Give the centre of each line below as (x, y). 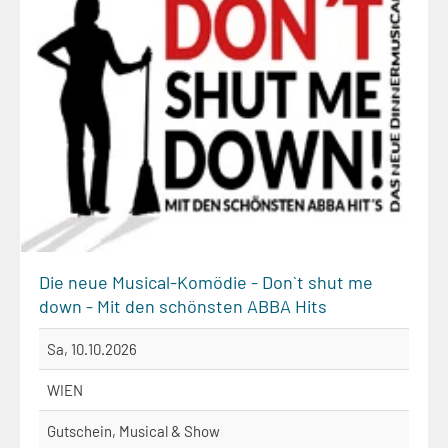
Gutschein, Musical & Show (133, 430)
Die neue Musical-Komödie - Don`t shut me (206, 281)
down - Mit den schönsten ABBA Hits (183, 305)
